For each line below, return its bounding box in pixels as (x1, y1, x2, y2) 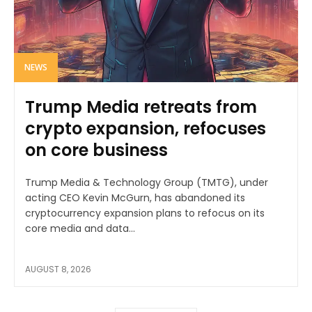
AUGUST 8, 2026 (25, 263, 91, 275)
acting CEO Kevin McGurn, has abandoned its (25, 190, 245, 205)
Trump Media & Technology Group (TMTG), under (25, 175, 268, 189)
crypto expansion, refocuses (25, 116, 266, 140)
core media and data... (25, 221, 135, 235)
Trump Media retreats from (25, 95, 257, 118)
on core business (25, 138, 168, 162)
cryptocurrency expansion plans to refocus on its (25, 205, 265, 220)
